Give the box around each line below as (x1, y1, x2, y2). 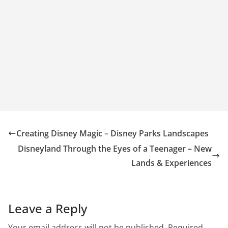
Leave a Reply (8, 200, 87, 217)
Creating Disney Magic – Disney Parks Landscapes (16, 128, 209, 139)
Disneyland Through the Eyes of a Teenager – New (18, 143, 212, 155)
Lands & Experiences (131, 157, 212, 169)
